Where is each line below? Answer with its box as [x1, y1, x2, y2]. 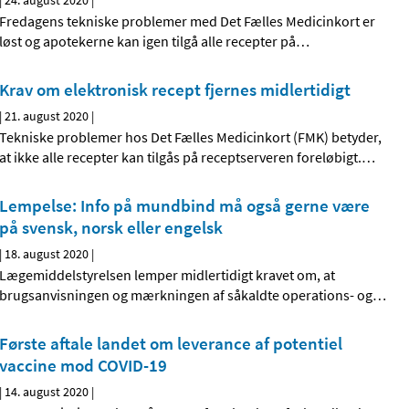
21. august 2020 [5, 108, 89, 125]
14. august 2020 [5, 383, 89, 401]
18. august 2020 [5, 246, 89, 263]
